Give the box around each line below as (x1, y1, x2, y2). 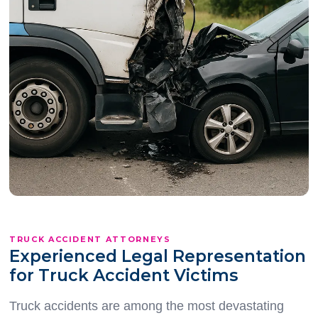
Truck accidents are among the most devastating (9, 299, 284, 314)
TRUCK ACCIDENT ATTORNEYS (9, 234, 171, 245)
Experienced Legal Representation (9, 246, 306, 267)
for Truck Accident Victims (9, 265, 238, 286)
